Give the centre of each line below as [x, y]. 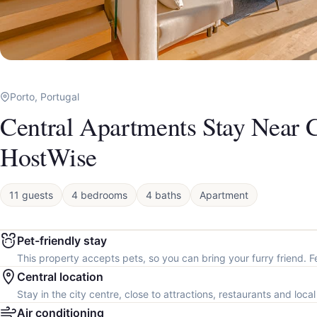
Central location [60, 277]
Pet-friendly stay [62, 241]
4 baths [163, 195]
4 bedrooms [99, 195]
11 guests [31, 195]
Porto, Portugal [45, 97]
